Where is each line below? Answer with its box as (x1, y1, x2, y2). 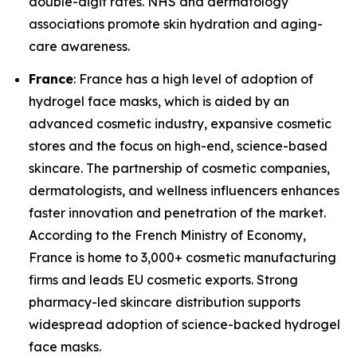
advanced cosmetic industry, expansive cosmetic (29, 115, 331, 131)
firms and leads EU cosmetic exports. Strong (29, 271, 298, 288)
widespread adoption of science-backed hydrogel (29, 316, 340, 332)
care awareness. (29, 37, 130, 54)
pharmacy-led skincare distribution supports (29, 293, 300, 310)
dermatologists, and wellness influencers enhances (29, 182, 339, 198)
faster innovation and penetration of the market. (29, 204, 326, 221)
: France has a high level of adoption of (73, 70, 313, 87)
